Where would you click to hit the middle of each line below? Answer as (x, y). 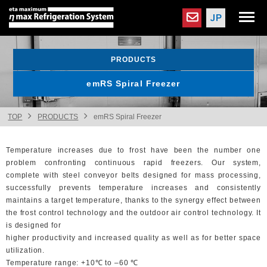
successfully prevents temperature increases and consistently (133, 188)
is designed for (34, 225)
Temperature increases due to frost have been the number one (133, 150)
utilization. (26, 250)
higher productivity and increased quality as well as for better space (133, 238)
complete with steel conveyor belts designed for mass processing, (133, 175)
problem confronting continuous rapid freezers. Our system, (133, 163)
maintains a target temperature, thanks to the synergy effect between (133, 200)
